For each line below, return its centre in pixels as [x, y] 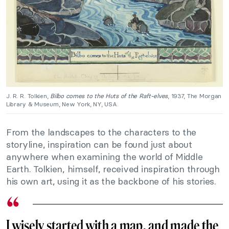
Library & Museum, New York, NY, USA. [62, 104]
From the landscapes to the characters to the [101, 132]
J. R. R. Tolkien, [28, 96]
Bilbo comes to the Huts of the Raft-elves [109, 96]
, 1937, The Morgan [195, 96]
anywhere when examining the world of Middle [105, 157]
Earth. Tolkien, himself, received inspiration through [113, 169]
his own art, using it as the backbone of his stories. [111, 181]
